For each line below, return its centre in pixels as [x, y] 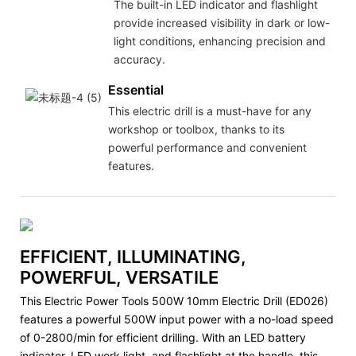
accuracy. [139, 59]
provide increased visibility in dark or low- [221, 22]
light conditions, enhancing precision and [219, 41]
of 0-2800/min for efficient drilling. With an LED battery [163, 337]
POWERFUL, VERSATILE [119, 278]
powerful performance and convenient [207, 147]
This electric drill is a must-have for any [209, 110]
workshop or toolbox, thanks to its [196, 129]
